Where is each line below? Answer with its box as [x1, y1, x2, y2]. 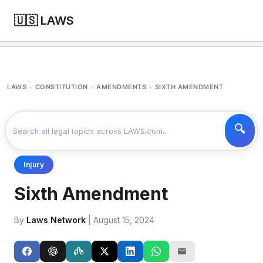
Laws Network [26, 215, 86, 225]
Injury [23, 160, 44, 169]
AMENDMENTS [96, 83, 146, 91]
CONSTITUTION [35, 83, 88, 91]
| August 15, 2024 [86, 215, 154, 225]
